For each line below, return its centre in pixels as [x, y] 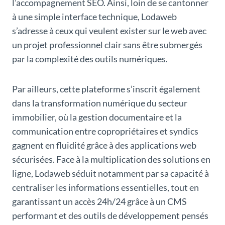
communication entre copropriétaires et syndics [105, 131]
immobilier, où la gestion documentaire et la [97, 117]
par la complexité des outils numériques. [90, 59]
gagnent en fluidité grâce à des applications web [104, 145]
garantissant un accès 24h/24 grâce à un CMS [99, 201]
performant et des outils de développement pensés [110, 215]
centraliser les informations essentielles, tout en [105, 187]
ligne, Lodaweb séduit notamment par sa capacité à [110, 173]
